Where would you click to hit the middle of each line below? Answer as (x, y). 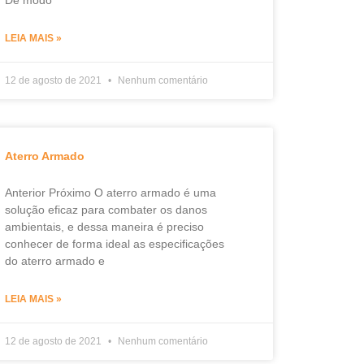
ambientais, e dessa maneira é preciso (104, 227)
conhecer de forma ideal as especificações (114, 244)
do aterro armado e (54, 261)
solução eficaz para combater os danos (106, 210)
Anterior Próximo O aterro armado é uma (110, 193)
